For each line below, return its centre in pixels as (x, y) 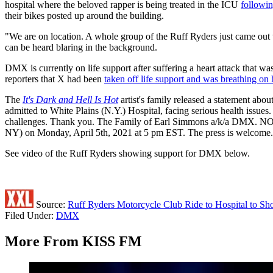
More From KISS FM (73, 242)
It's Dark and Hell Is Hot (70, 100)
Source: (51, 205)
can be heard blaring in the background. (81, 48)
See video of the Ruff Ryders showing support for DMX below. (127, 154)
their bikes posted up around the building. (84, 16)
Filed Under (28, 216)
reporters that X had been (55, 79)
